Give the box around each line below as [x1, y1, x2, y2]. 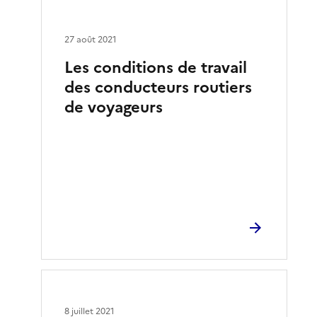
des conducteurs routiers [64, 75, 253, 99]
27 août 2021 [64, 33, 117, 46]
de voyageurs [64, 95, 163, 119]
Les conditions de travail [64, 55, 248, 79]
